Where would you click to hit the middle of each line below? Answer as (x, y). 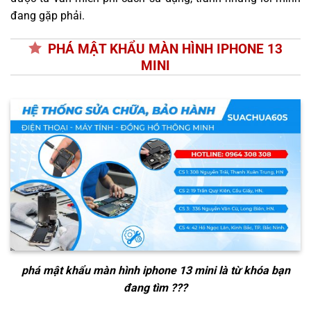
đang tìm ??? (155, 288)
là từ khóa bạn (253, 271)
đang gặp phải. (48, 15)
